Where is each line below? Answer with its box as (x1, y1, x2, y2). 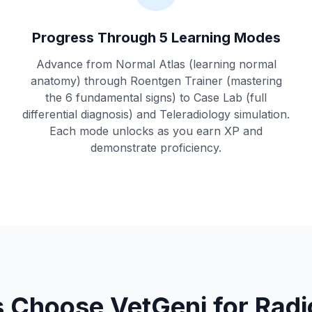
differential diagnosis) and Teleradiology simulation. (22, 107, 290, 121)
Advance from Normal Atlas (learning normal (36, 57, 276, 71)
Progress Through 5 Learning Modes (31, 29, 281, 46)
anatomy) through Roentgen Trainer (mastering (30, 74, 282, 88)
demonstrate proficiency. (91, 141, 221, 155)
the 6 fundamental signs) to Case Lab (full (45, 91, 267, 104)
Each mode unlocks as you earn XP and (49, 124, 263, 138)
